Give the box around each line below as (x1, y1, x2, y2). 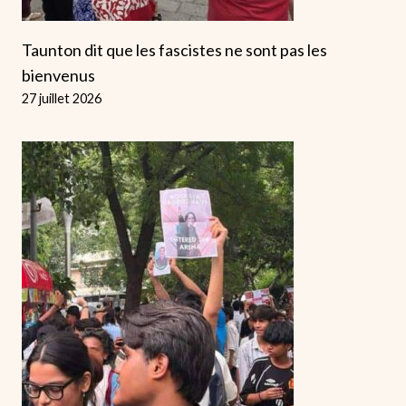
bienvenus (22, 65, 95, 86)
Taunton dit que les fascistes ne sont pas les (22, 40, 327, 61)
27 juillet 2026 (22, 91, 101, 107)
